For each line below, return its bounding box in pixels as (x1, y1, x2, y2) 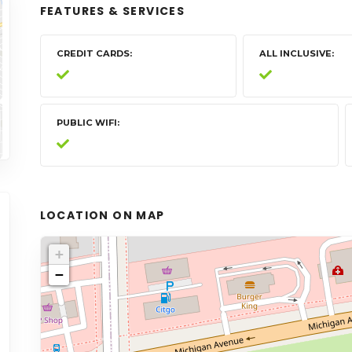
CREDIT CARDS (56, 48, 130, 59)
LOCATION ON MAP (39, 207, 165, 223)
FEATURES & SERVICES (39, 3, 185, 19)
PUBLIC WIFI (56, 117, 117, 128)
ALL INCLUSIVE (259, 48, 332, 59)
